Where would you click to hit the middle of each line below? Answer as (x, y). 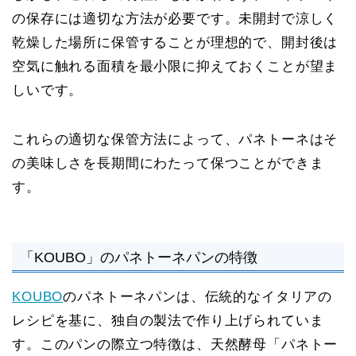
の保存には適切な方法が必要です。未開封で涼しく (175, 18)
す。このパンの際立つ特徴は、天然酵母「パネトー (175, 345)
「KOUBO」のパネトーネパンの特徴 (139, 257)
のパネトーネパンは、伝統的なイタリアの (198, 297)
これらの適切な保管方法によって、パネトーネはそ (175, 139)
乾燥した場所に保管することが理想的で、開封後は (175, 42)
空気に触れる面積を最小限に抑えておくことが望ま (175, 66)
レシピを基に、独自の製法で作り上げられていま (168, 321)
